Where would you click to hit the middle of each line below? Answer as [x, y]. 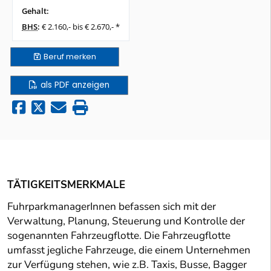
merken [81, 57]
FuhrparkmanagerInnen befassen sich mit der [112, 207]
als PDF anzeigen [75, 85]
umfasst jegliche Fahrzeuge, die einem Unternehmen [129, 250]
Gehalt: [35, 11]
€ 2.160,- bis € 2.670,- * [81, 27]
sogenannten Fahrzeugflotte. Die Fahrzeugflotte [119, 236]
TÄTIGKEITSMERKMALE [66, 185]
